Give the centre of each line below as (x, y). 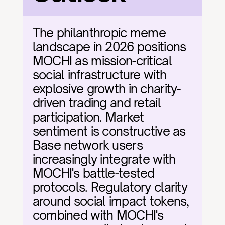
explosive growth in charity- (106, 89)
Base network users (87, 145)
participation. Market (88, 117)
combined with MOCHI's (98, 215)
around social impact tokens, (111, 201)
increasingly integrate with (104, 159)
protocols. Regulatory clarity (110, 187)
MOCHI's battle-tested (93, 173)
